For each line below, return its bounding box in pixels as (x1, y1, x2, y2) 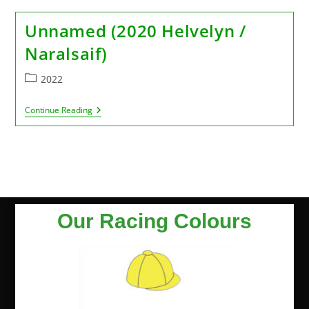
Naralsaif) (24, 42, 108, 65)
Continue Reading (24, 104, 92, 116)
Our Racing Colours (57, 209, 252, 232)
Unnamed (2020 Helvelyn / (24, 19, 246, 42)
